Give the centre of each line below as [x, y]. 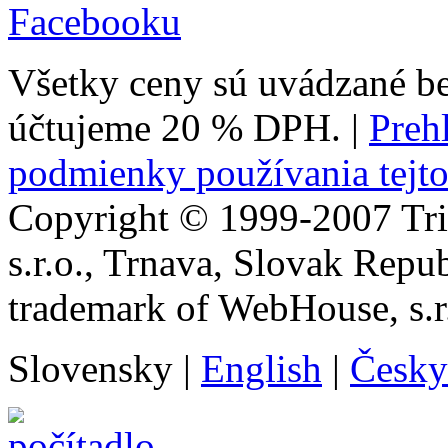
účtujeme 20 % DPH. [179, 127]
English [261, 368]
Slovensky [95, 368]
